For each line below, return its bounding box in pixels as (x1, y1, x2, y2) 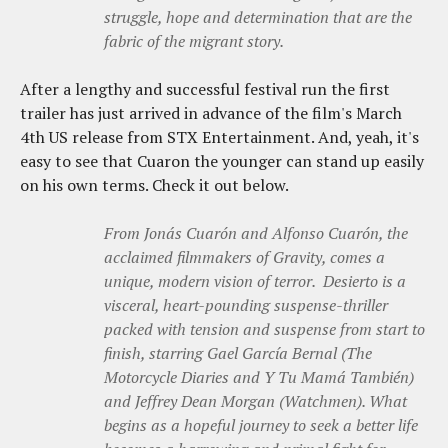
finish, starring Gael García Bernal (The (104, 341, 372, 364)
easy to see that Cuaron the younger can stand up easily (20, 149, 424, 172)
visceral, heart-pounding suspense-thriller (104, 293, 388, 316)
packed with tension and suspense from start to (104, 317, 425, 340)
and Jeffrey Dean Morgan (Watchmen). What (104, 389, 407, 412)
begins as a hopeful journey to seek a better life (104, 413, 418, 436)
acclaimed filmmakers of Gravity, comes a (104, 245, 385, 268)
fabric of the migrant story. (104, 29, 284, 52)
